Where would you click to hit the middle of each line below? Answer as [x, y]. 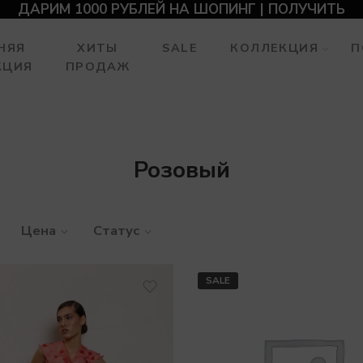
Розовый [181, 170]
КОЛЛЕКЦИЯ [275, 48]
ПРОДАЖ [98, 66]
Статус [116, 230]
